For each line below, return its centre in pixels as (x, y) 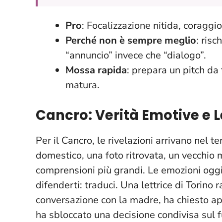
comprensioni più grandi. (92, 170)
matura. (83, 85)
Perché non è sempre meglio (131, 40)
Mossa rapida (96, 70)
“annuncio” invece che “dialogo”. (136, 55)
